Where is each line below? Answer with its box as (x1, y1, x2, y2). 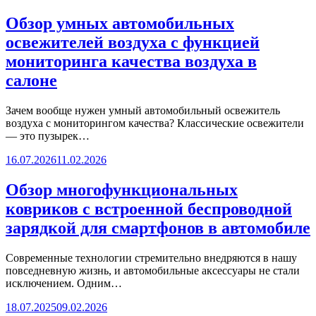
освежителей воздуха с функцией (6, 33, 260, 52)
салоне (6, 71, 57, 90)
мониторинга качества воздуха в (6, 52, 257, 71)
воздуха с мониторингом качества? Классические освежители (6, 116, 304, 129)
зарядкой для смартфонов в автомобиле (6, 218, 310, 237)
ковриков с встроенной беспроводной (6, 199, 292, 218)
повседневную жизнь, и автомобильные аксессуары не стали (6, 264, 300, 276)
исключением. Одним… (6, 276, 122, 289)
